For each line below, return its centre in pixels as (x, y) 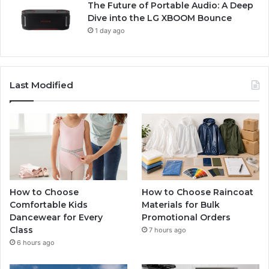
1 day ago (110, 31)
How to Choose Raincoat (198, 192)
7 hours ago (168, 230)
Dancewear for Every (56, 217)
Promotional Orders (186, 217)
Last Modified (41, 85)
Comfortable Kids (49, 204)
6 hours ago (36, 242)
